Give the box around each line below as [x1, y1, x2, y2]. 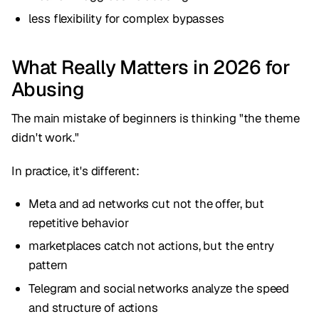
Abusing [11, 76, 85, 102]
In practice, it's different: [11, 162, 140, 179]
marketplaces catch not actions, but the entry [28, 238, 275, 254]
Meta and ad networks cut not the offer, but [28, 195, 264, 211]
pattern [28, 257, 68, 273]
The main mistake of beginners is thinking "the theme [11, 110, 300, 127]
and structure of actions [28, 300, 159, 316]
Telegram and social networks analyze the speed [28, 281, 290, 297]
